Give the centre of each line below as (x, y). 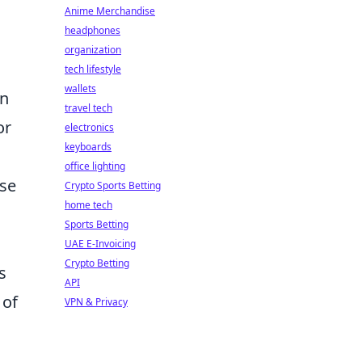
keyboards (88, 147)
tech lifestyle (93, 69)
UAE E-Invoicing (100, 244)
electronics (89, 127)
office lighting (95, 166)
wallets (80, 88)
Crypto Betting (97, 263)
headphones (93, 30)
